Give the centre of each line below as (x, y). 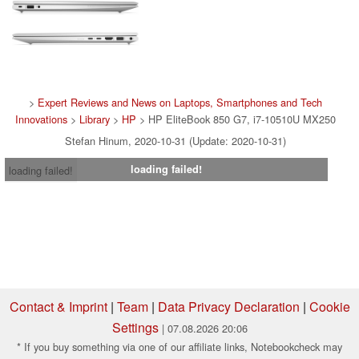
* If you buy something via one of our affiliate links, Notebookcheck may (179, 347)
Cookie (329, 307)
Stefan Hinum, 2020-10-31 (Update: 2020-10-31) (175, 141)
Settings (135, 328)
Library (95, 119)
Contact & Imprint (58, 307)
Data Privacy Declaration (228, 307)
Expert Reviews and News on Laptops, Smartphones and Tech (180, 103)
